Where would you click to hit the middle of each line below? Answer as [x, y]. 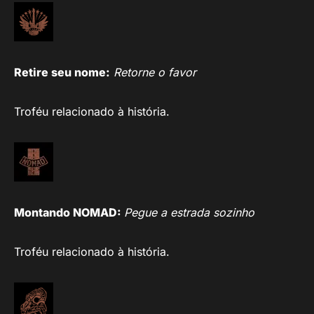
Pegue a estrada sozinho [189, 212]
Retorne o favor [155, 72]
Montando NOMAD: [69, 212]
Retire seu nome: [62, 72]
